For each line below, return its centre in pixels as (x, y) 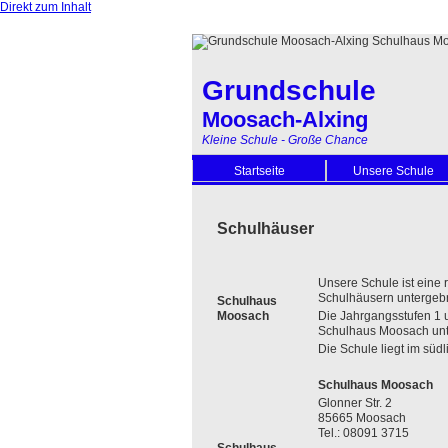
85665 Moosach (362, 418)
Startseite (259, 170)
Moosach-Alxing (285, 119)
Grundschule (289, 90)
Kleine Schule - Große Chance (285, 140)
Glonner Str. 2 (355, 403)
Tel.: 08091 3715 (363, 433)
